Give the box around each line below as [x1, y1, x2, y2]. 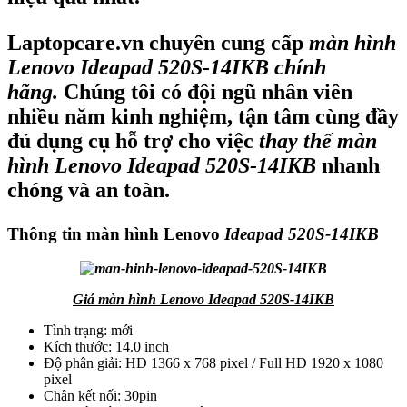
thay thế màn [259, 128, 377, 153]
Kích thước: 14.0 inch [44, 339, 169, 355]
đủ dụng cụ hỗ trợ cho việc [7, 128, 259, 153]
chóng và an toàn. [7, 177, 170, 202]
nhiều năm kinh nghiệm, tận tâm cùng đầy [7, 104, 399, 128]
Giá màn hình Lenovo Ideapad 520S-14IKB [73, 292, 334, 308]
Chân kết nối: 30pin [44, 388, 157, 404]
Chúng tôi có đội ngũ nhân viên [58, 79, 352, 104]
